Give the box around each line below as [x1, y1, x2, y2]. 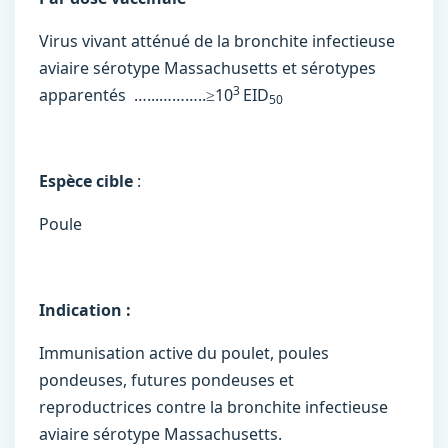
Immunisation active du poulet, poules [39, 342, 329, 364]
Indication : [39, 299, 131, 321]
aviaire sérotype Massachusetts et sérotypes [39, 57, 376, 79]
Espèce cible [39, 170, 133, 192]
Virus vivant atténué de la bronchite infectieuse [39, 30, 395, 52]
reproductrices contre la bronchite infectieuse [39, 396, 388, 418]
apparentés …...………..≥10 [39, 84, 233, 106]
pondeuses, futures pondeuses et [39, 369, 294, 391]
